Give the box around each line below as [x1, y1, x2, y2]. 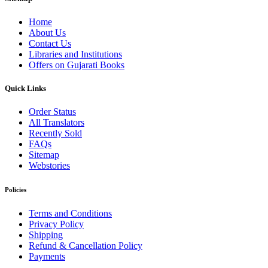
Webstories [29, 160, 70, 171]
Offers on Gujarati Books [29, 59, 124, 70]
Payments [29, 251, 65, 262]
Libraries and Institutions [29, 48, 122, 59]
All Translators [29, 117, 84, 128]
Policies [5, 186, 26, 194]
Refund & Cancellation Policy [29, 240, 142, 251]
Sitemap [29, 150, 59, 160]
